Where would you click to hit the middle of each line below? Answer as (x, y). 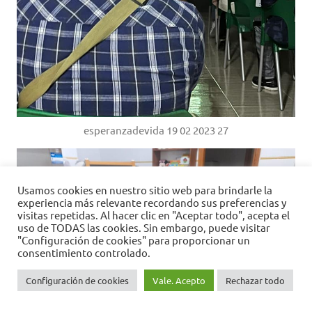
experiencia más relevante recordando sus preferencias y (152, 202)
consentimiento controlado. (84, 252)
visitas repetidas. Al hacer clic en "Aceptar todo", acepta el (154, 215)
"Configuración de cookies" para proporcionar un (134, 240)
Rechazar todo (255, 280)
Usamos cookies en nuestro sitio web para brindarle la (145, 190)
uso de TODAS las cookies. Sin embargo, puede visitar (144, 227)
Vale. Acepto (179, 280)
